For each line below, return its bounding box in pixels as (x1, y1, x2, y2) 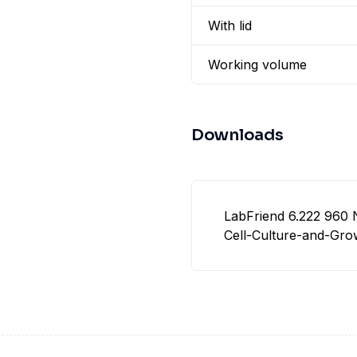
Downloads (191, 125, 284, 145)
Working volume (208, 57, 307, 73)
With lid (208, 18, 252, 33)
